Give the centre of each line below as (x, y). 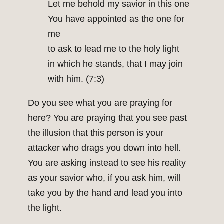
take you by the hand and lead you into (105, 193)
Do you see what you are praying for (100, 103)
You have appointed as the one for (116, 19)
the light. (45, 208)
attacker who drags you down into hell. (104, 148)
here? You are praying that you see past (107, 118)
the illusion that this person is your (96, 133)
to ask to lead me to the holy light (114, 49)
